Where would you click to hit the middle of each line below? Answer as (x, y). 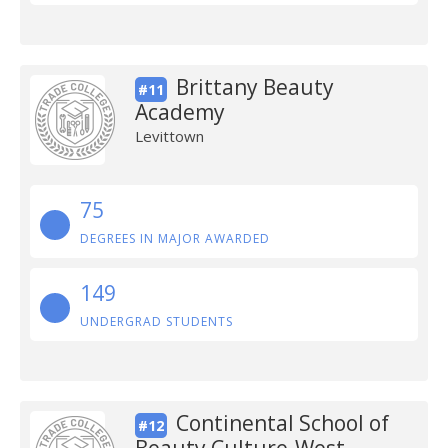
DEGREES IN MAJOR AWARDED (175, 238)
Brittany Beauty (254, 87)
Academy (179, 112)
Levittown (169, 136)
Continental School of (282, 423)
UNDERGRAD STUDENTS (156, 321)
